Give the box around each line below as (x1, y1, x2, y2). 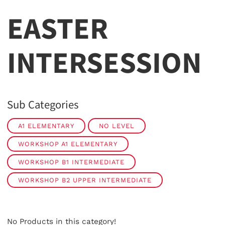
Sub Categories (7, 97, 78, 113)
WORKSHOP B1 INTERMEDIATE (18, 158, 125, 166)
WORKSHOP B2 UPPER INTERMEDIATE (18, 176, 152, 184)
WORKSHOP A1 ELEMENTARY (18, 140, 118, 148)
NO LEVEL (99, 122, 135, 130)
